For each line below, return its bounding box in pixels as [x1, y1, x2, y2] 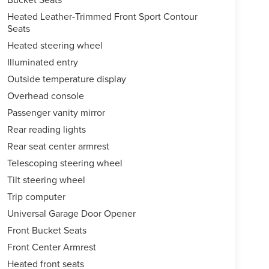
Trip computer [7, 190, 65, 204]
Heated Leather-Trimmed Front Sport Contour [7, 10, 198, 23]
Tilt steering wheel [7, 173, 85, 187]
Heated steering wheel [7, 38, 103, 52]
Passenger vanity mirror [7, 106, 105, 119]
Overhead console [7, 89, 84, 103]
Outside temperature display [7, 72, 126, 86]
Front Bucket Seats [7, 223, 86, 237]
